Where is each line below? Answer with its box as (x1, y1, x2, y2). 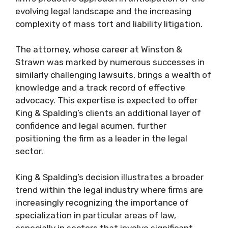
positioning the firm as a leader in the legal (15, 133, 187, 144)
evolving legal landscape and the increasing (15, 6, 191, 16)
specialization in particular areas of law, (15, 210, 176, 220)
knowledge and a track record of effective (15, 82, 185, 93)
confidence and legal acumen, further (15, 121, 166, 131)
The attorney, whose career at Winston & (15, 44, 182, 54)
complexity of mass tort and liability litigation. (15, 18, 203, 29)
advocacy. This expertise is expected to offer (15, 95, 197, 105)
